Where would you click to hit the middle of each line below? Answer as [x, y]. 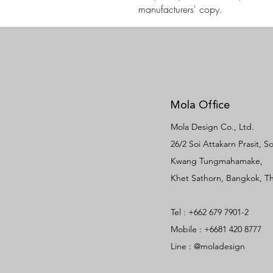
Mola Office [200, 105]
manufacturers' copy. [180, 9]
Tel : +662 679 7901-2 [210, 212]
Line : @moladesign [208, 246]
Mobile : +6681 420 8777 [216, 229]
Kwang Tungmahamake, [217, 161]
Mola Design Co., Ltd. [212, 127]
